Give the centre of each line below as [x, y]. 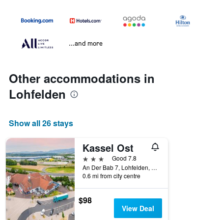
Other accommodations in [82, 78]
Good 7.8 [124, 158]
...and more [86, 43]
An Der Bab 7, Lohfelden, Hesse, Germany [154, 167]
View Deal [138, 208]
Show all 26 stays [41, 123]
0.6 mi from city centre [111, 176]
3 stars [93, 158]
